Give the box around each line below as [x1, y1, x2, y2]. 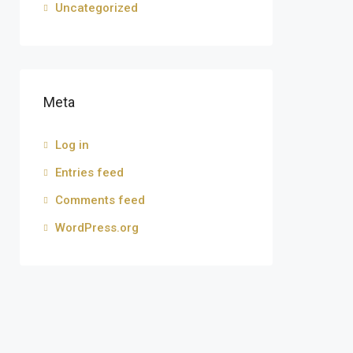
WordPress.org [55, 221, 139, 235]
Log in [55, 138, 89, 152]
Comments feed [55, 193, 145, 207]
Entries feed [55, 165, 124, 180]
